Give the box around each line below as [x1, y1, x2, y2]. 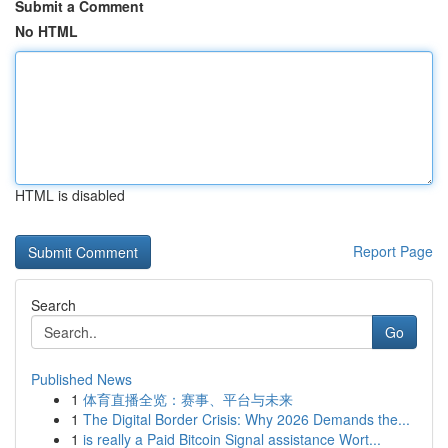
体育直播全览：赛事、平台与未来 [83, 389, 293, 409]
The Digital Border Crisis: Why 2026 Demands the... [83, 409, 410, 429]
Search [31, 295, 76, 315]
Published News [31, 369, 132, 389]
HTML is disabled [15, 185, 125, 205]
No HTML [15, 21, 78, 41]
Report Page [353, 241, 433, 261]
